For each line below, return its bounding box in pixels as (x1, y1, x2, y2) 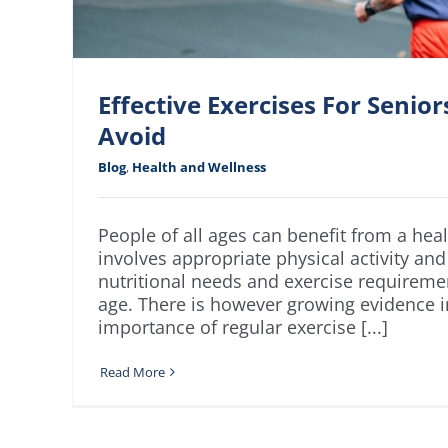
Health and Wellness (132, 157, 266, 176)
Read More (100, 362, 165, 381)
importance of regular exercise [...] (98, 314, 388, 339)
